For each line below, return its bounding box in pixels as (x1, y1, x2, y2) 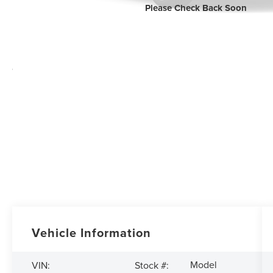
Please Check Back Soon (144, 1, 247, 15)
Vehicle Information (32, 224, 152, 242)
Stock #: (135, 258, 169, 272)
